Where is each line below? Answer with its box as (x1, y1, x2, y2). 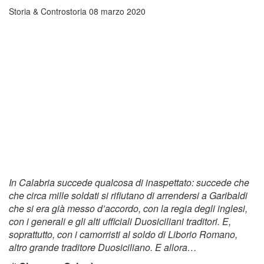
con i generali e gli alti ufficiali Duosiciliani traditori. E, (9, 214, 231, 229)
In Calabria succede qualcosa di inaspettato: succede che (9, 176, 249, 190)
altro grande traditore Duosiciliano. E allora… (9, 240, 197, 255)
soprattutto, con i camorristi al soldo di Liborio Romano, (9, 227, 237, 242)
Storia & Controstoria (9, 5, 87, 18)
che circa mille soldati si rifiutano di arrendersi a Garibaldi (9, 189, 247, 203)
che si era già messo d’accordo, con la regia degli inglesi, (9, 202, 247, 216)
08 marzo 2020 (89, 5, 146, 18)
